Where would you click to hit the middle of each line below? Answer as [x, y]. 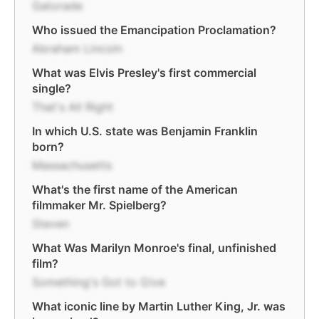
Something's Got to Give [99, 282]
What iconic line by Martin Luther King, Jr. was [159, 306]
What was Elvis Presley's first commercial [144, 73]
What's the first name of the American [135, 189]
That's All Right [73, 107]
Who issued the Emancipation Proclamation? [154, 30]
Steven [51, 224]
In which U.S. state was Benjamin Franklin [145, 131]
